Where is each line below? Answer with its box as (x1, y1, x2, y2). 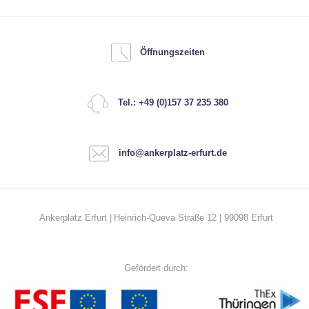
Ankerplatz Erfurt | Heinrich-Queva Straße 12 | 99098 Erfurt (39, 212, 273, 223)
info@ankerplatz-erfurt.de (118, 148, 227, 159)
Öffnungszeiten (140, 47, 206, 58)
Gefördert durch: (123, 263, 189, 274)
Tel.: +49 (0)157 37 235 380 (117, 97, 228, 108)
